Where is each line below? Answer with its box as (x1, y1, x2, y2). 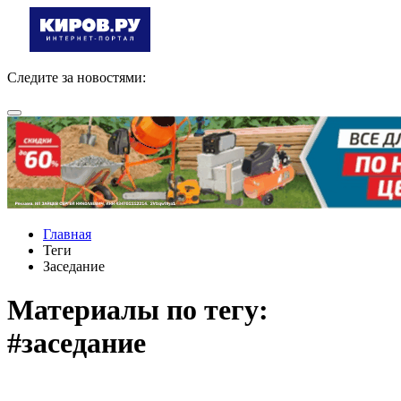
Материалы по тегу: (7, 294, 269, 327)
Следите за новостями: (7, 70, 146, 85)
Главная (43, 226, 91, 242)
